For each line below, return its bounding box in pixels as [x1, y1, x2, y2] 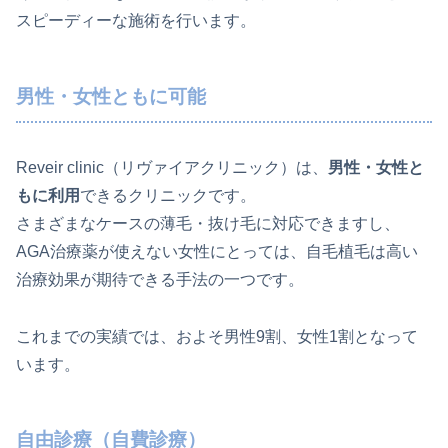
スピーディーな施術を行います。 [16, 12, 256, 30]
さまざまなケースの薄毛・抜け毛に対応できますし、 [16, 214, 400, 232]
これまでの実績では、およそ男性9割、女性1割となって [16, 327, 418, 345]
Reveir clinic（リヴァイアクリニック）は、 [16, 158, 328, 176]
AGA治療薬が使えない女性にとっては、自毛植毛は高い [16, 242, 418, 260]
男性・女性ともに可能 [16, 86, 206, 108]
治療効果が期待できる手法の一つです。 [16, 270, 304, 288]
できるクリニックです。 [80, 186, 256, 204]
